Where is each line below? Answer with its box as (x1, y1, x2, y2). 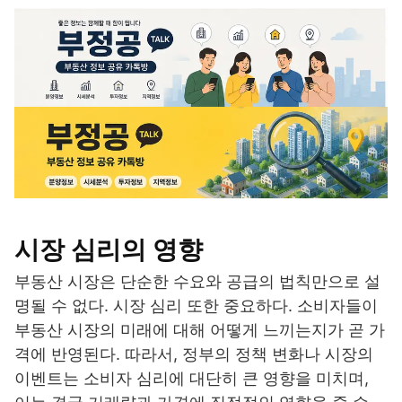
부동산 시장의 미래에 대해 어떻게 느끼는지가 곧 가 (14, 320, 385, 340)
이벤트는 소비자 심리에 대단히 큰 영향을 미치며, (14, 369, 369, 389)
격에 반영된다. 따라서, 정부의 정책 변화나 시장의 (14, 345, 373, 364)
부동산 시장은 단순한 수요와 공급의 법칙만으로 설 (14, 272, 380, 292)
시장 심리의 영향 (14, 234, 203, 266)
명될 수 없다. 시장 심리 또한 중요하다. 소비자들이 (14, 296, 378, 316)
